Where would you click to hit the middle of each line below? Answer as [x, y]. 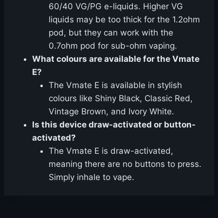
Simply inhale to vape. [91, 177]
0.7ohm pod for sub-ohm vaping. [113, 46]
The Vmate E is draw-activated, [111, 151]
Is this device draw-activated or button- [114, 125]
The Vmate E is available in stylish [115, 85]
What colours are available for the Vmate [116, 59]
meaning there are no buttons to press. [125, 164]
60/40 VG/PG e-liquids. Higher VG [116, 7]
